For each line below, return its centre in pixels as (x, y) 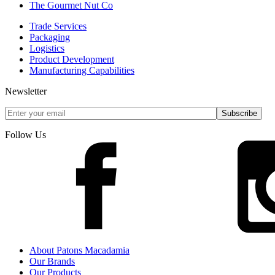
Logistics (47, 48)
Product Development (72, 60)
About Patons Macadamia (79, 250)
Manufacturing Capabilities (82, 71)
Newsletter (26, 91)
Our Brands (52, 261)
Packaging (50, 37)
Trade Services (58, 26)
